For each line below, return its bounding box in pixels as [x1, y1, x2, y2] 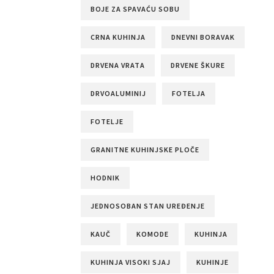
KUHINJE [196, 257, 229, 267]
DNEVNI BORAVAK [171, 32, 235, 42]
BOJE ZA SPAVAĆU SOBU [90, 4, 180, 13]
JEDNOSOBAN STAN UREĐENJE [90, 201, 205, 210]
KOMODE [136, 229, 169, 239]
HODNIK [90, 173, 120, 182]
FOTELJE [90, 117, 124, 126]
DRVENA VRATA [90, 61, 145, 70]
